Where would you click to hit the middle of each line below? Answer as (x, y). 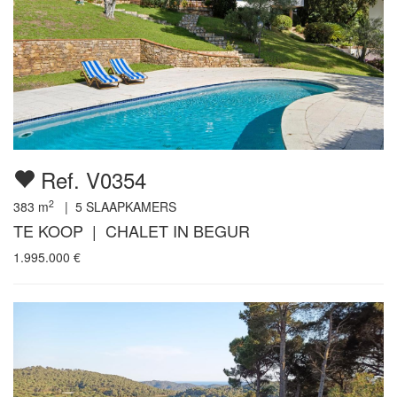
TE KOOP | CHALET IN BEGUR (132, 231)
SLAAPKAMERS (129, 207)
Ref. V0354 (90, 180)
